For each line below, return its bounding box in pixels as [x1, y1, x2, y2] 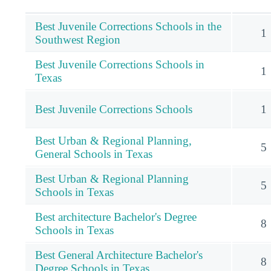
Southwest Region [35, 33, 120, 46]
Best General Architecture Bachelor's [35, 248, 203, 261]
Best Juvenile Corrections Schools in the [35, 19, 221, 33]
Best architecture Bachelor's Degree [35, 210, 197, 223]
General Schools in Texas [35, 147, 152, 160]
